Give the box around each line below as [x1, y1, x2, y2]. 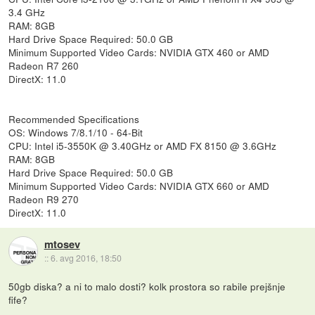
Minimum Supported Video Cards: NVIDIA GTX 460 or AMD [8, 44, 270, 59]
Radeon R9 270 [8, 191, 79, 206]
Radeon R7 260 [8, 58, 79, 72]
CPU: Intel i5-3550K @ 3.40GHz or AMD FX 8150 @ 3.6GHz [8, 138, 277, 153]
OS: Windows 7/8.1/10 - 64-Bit [8, 124, 143, 139]
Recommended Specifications [8, 111, 140, 126]
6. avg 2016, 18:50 [50, 252, 122, 264]
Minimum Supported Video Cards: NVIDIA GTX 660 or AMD [8, 178, 270, 193]
